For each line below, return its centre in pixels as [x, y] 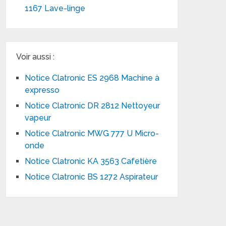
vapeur [38, 118]
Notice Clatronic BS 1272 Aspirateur [92, 177]
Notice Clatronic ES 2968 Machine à [93, 78]
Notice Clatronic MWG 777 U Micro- [92, 133]
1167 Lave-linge [55, 8]
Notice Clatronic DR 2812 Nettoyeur [93, 106]
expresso [42, 90]
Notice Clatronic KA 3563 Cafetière [91, 161]
